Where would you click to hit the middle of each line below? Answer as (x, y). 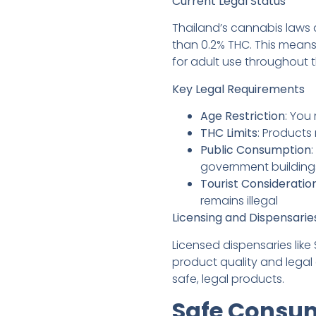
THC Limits (229, 133)
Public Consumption (256, 150)
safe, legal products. (228, 279)
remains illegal (239, 201)
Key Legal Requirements (238, 89)
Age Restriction (243, 116)
